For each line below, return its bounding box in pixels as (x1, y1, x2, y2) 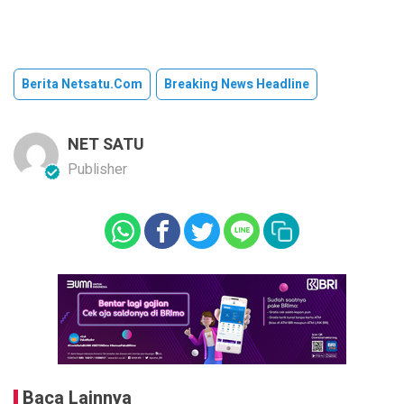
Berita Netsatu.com (22, 74, 142, 94)
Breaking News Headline (164, 74, 309, 94)
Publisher (68, 158, 127, 180)
